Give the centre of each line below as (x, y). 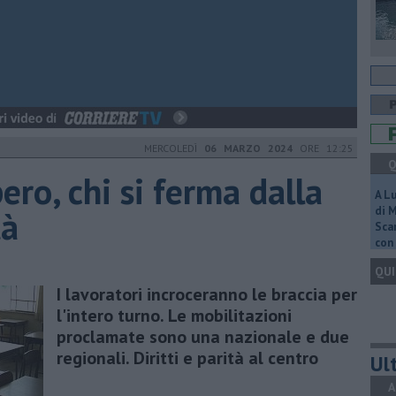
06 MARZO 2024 (248, 148)
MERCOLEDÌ (174, 148)
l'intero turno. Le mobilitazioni (174, 315)
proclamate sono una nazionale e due (203, 336)
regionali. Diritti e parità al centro (187, 358)
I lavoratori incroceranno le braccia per (207, 294)
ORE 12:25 (323, 148)
